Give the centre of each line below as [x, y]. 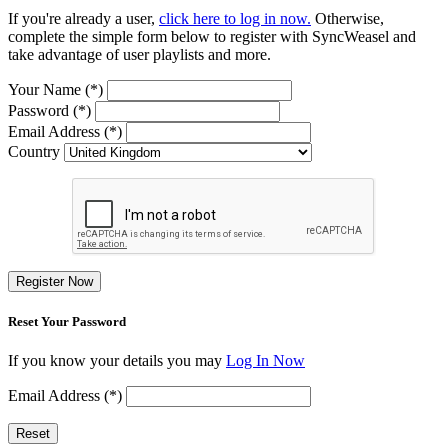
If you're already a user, [83, 18]
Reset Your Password [67, 321]
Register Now [54, 281]
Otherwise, [347, 18]
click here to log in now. [235, 18]
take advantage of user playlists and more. [139, 54]
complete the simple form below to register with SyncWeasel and [212, 36]
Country [34, 151]
